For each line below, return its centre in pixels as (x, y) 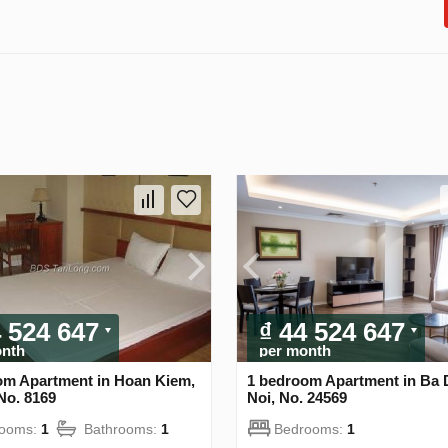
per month (295, 350)
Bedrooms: (310, 428)
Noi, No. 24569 (297, 397)
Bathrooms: (122, 428)
